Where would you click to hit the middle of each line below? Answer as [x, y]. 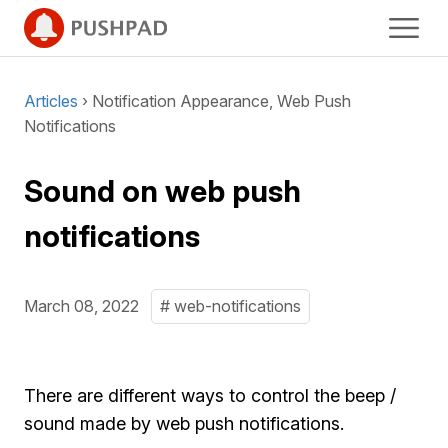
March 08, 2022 [81, 306]
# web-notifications [230, 306]
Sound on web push [162, 191]
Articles [51, 101]
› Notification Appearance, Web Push [214, 101]
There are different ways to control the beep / [210, 395]
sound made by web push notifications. [184, 423]
